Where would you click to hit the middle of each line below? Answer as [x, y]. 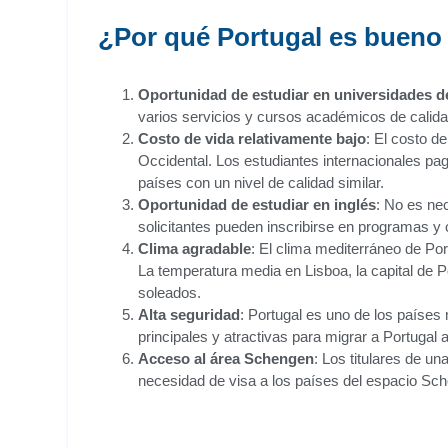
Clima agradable [194, 248]
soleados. [169, 292]
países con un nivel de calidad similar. [261, 182]
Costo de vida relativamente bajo [252, 138]
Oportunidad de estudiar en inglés [257, 204]
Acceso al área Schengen [226, 358]
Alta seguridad [189, 314]
